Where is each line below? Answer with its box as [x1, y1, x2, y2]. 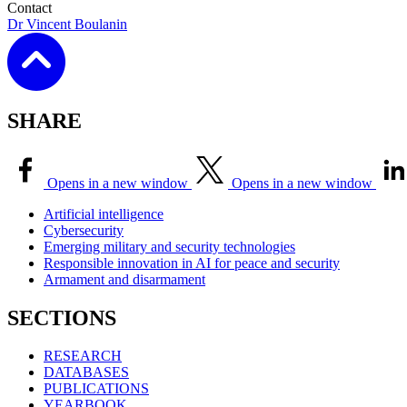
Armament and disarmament [44, 271, 205, 287]
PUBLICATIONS [44, 381, 149, 397]
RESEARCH [44, 348, 122, 364]
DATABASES [44, 364, 129, 381]
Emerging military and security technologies [44, 238, 295, 254]
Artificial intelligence [44, 205, 164, 222]
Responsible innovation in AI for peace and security [44, 254, 340, 271]
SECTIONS [7, 305, 116, 330]
